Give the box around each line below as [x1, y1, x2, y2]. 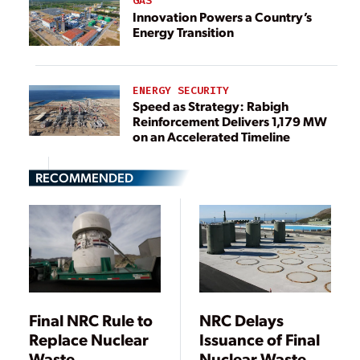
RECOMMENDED [35, 168, 133, 186]
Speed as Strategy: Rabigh [133, 96, 247, 114]
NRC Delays [199, 309, 284, 330]
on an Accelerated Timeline [133, 127, 290, 145]
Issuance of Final [199, 328, 321, 350]
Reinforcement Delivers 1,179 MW [133, 112, 327, 129]
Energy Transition [133, 22, 234, 40]
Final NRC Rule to [29, 309, 153, 330]
